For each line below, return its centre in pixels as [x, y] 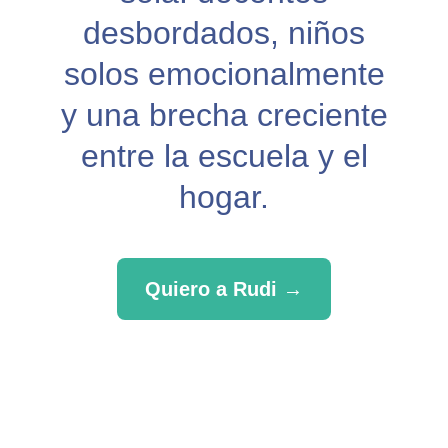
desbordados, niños [224, 33]
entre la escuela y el [224, 156]
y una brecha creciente [224, 115]
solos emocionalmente [224, 74]
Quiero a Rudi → [224, 289]
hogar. [224, 197]
